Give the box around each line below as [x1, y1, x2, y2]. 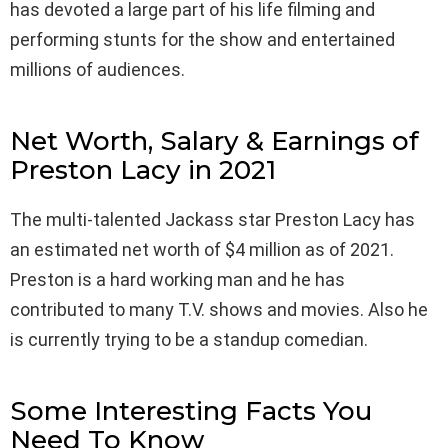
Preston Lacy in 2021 [10, 153, 276, 186]
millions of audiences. [10, 58, 185, 80]
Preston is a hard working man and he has [10, 268, 345, 290]
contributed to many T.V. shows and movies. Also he [10, 298, 428, 320]
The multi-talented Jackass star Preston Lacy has [10, 208, 415, 230]
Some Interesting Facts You [10, 394, 372, 427]
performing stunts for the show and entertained [10, 28, 395, 50]
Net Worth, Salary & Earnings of [10, 124, 419, 157]
